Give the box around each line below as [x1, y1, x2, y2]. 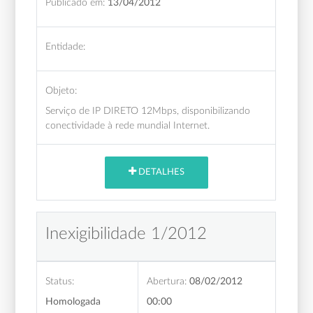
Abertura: [147, 275, 187, 286]
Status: [45, 275, 75, 286]
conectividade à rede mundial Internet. [45, 119, 210, 131]
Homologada [45, 296, 101, 307]
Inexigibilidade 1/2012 [45, 225, 208, 242]
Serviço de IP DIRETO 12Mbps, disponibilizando [45, 105, 251, 116]
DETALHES [136, 168, 184, 177]
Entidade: [45, 41, 86, 52]
